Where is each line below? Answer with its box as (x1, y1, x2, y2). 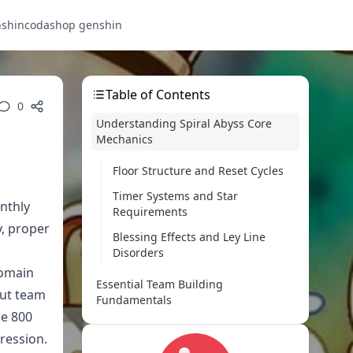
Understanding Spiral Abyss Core (96, 116, 272, 131)
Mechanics (96, 132, 153, 147)
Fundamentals (96, 292, 172, 307)
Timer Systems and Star (113, 188, 238, 203)
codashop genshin (24, 17, 122, 32)
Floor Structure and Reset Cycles (113, 163, 284, 178)
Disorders (113, 245, 164, 260)
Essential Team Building (96, 277, 223, 292)
